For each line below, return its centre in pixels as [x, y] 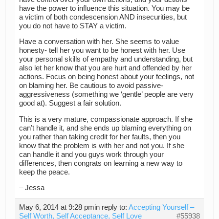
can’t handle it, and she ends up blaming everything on [105, 128]
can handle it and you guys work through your [91, 154]
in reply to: [111, 208]
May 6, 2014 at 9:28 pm [57, 208]
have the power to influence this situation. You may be [104, 8]
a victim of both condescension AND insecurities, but [103, 17]
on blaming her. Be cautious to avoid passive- [91, 86]
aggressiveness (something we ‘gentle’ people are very [106, 95]
